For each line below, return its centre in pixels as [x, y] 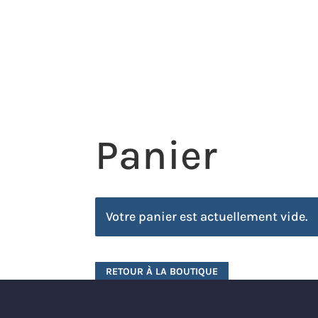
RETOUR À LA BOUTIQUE [162, 272]
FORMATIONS [268, 67]
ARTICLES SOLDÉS [104, 19]
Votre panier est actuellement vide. [207, 216]
